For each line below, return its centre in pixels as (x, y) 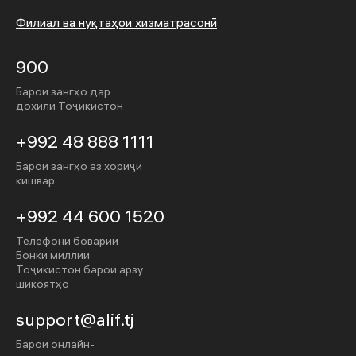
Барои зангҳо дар (63, 91)
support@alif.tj (75, 319)
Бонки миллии (53, 255)
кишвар (35, 180)
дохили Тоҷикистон (70, 106)
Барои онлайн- (55, 344)
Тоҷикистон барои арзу (79, 269)
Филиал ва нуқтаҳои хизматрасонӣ (116, 22)
